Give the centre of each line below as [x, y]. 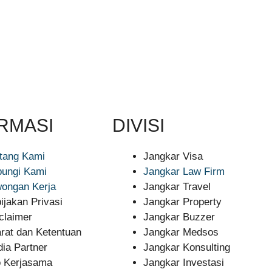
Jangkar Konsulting [187, 247]
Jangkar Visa [173, 156]
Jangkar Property [183, 202]
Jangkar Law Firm [184, 172]
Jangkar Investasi [184, 263]
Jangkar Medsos [181, 232]
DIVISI [139, 125]
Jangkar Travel [177, 187]
